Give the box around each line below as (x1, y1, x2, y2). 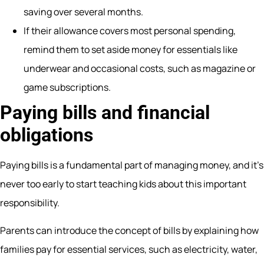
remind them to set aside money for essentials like (24, 43, 237, 57)
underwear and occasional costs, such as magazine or (24, 62, 256, 75)
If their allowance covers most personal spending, (24, 24, 236, 38)
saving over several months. (24, 5, 143, 19)
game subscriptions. (24, 81, 111, 94)
